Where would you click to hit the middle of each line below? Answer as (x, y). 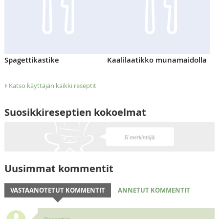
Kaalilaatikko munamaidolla (157, 60)
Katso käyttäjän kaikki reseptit (52, 86)
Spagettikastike (32, 60)
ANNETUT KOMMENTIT (154, 190)
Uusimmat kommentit (59, 168)
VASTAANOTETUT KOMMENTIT (57, 190)
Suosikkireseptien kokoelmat (75, 112)
